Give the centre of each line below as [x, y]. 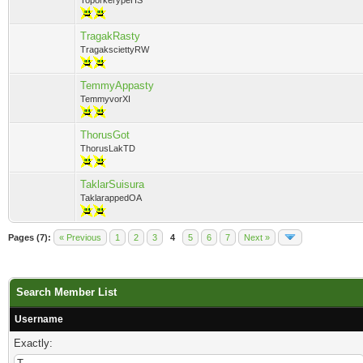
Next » [257, 237]
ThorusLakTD [108, 148]
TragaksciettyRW [115, 49]
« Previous [80, 237]
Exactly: [33, 343]
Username [39, 319]
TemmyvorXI [105, 99]
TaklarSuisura [112, 184]
